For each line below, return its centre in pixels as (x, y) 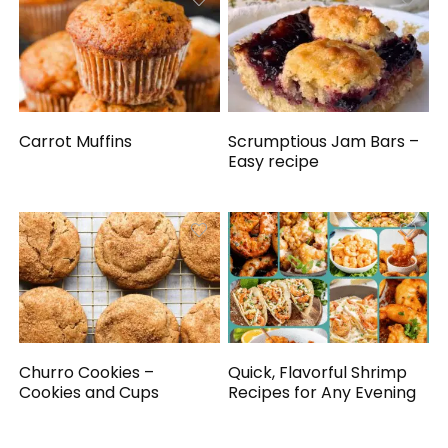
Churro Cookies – (87, 373)
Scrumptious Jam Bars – (324, 141)
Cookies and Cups (89, 393)
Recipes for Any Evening (322, 393)
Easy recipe (274, 161)
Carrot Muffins (76, 141)
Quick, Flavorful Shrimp (318, 373)
